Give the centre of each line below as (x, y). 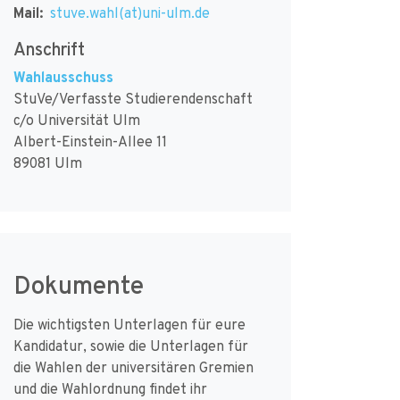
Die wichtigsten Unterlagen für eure (129, 324)
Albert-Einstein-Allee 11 (90, 141)
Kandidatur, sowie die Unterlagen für (130, 346)
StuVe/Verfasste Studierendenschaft (133, 98)
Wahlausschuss (63, 77)
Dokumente (78, 285)
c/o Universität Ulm (76, 120)
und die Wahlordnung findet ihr (110, 388)
